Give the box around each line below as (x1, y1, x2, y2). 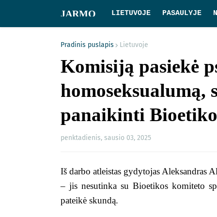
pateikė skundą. (61, 195, 118, 205)
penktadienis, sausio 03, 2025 (61, 134, 151, 142)
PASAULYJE (162, 9, 201, 17)
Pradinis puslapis (61, 41, 114, 49)
